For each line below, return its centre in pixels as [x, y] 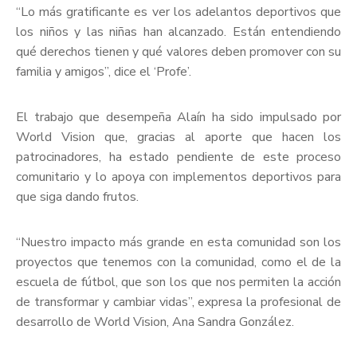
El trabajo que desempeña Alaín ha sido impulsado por [178, 118]
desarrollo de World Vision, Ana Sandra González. [155, 322]
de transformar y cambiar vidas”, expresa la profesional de [178, 302]
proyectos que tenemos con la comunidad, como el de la [178, 263]
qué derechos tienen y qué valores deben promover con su [178, 52]
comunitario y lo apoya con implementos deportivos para [178, 177]
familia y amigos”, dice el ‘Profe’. [104, 72]
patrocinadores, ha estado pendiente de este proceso [178, 157]
